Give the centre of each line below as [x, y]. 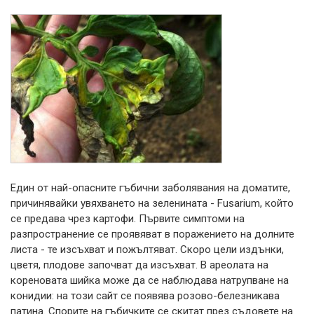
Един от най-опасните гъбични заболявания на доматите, [150, 187]
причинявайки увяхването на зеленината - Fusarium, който [152, 203]
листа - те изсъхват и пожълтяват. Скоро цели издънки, [147, 249]
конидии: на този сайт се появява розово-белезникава [145, 295]
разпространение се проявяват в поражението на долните [152, 234]
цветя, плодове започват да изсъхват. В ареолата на [139, 265]
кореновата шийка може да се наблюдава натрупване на [150, 280]
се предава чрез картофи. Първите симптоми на [128, 218]
